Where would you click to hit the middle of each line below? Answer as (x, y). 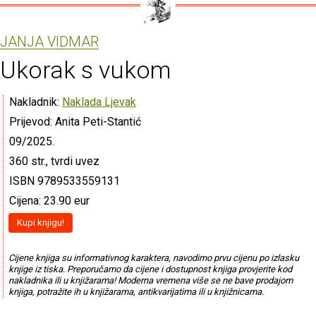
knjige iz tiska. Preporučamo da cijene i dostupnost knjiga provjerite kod (150, 269)
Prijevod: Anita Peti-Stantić (75, 121)
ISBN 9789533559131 (65, 181)
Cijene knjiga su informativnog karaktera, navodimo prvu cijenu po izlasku (153, 258)
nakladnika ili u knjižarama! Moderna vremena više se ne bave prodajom (150, 281)
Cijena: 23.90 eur (49, 200)
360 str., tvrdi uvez (54, 161)
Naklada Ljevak (99, 102)
